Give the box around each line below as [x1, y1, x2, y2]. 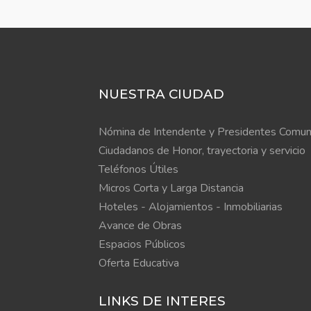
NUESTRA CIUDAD [99, 86, 224, 102]
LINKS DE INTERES [99, 293, 226, 309]
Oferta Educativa [99, 255, 179, 271]
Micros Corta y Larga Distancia [99, 180, 244, 196]
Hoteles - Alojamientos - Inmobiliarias [99, 199, 283, 215]
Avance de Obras [99, 218, 182, 233]
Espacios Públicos [99, 237, 185, 252]
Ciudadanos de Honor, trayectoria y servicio [99, 143, 305, 158]
